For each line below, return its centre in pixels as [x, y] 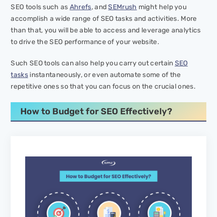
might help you [162, 7]
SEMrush [123, 7]
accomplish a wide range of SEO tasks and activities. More [104, 19]
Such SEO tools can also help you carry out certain [93, 63]
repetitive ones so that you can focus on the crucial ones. [103, 87]
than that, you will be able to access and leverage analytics [106, 31]
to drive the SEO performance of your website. [85, 42]
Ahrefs [80, 7]
